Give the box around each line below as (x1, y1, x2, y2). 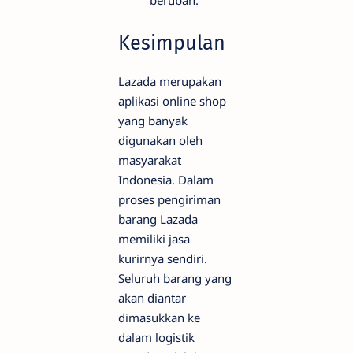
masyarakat (118, 152, 181, 169)
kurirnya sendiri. (118, 251, 207, 267)
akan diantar (118, 290, 186, 307)
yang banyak (118, 113, 188, 129)
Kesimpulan (118, 30, 225, 55)
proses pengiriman (118, 191, 221, 208)
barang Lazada (118, 211, 198, 228)
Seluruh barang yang (118, 270, 232, 287)
